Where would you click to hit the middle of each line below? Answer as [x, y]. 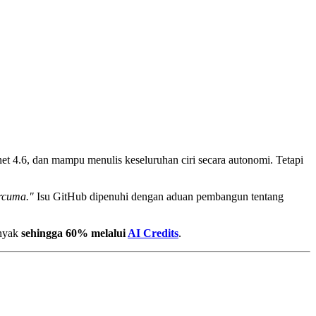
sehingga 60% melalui [74, 233]
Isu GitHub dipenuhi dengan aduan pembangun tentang [159, 196]
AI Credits [153, 233]
